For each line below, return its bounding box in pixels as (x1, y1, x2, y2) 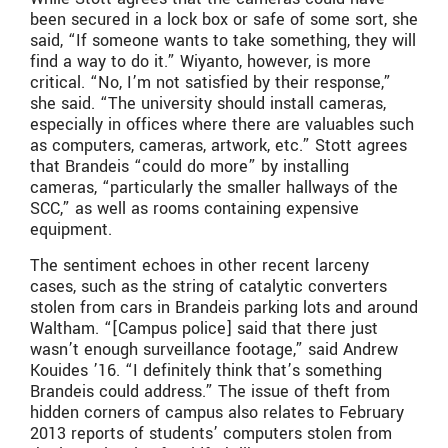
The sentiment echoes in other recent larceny (30, 253, 369, 277)
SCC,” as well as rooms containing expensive (30, 197, 359, 221)
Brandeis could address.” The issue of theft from (30, 379, 390, 403)
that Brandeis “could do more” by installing (30, 155, 349, 179)
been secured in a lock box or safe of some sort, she (30, 8, 418, 32)
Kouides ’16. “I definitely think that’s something (30, 358, 382, 382)
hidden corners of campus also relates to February (30, 400, 404, 424)
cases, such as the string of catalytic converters (30, 274, 387, 298)
